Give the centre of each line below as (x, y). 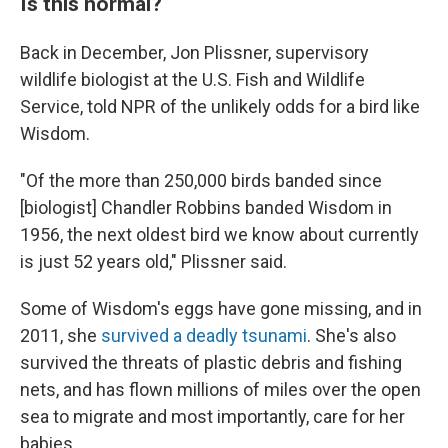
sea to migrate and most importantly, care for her (212, 416)
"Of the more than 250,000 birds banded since (201, 180)
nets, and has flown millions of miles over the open (220, 389)
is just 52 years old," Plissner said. (153, 261)
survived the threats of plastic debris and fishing (211, 362)
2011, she (60, 335)
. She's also (351, 335)
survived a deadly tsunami (204, 335)
